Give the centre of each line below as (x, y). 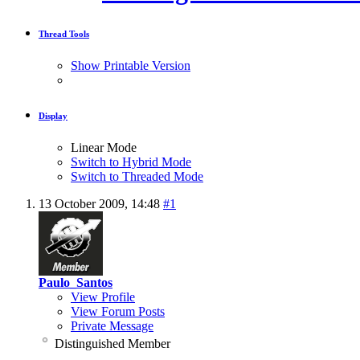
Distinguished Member (112, 343)
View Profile (103, 297)
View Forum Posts (118, 311)
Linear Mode (104, 147)
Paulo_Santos (76, 282)
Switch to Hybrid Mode (131, 162)
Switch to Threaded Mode (137, 176)
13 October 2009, (85, 203)
